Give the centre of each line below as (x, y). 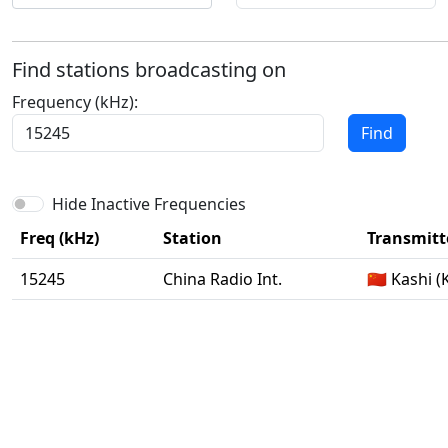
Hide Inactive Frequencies (149, 204)
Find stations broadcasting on (149, 69)
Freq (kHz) (59, 238)
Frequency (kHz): (75, 102)
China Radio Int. (222, 279)
